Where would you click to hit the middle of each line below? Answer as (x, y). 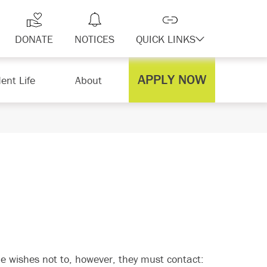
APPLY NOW (172, 80)
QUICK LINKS (166, 39)
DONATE (34, 39)
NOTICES (94, 39)
